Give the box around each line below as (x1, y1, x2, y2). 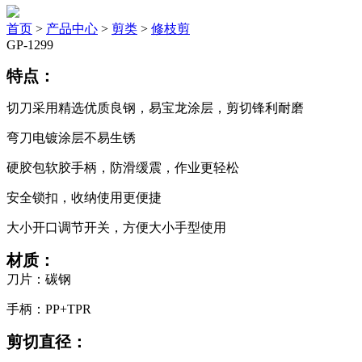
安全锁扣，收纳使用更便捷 (6, 191, 162, 204)
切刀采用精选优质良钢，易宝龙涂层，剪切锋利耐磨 (6, 101, 304, 115)
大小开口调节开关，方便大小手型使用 (6, 221, 226, 234)
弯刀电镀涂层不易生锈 (6, 131, 136, 145)
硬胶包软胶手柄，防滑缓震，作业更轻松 (6, 161, 239, 175)
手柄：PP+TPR (6, 302, 91, 316)
